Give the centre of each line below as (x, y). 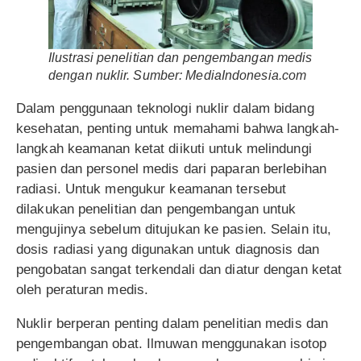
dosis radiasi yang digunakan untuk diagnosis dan (168, 249)
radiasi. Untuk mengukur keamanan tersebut (151, 189)
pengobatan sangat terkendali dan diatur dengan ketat (179, 269)
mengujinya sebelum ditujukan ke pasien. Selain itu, (174, 229)
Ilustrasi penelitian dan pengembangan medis (180, 57)
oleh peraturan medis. (83, 289)
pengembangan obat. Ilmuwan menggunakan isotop (172, 343)
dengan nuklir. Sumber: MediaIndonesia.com (178, 75)
